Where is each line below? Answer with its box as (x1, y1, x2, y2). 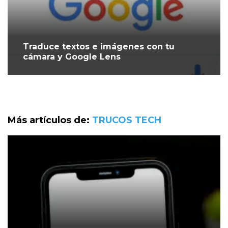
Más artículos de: (8, 115, 92, 126)
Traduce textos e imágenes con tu (23, 42, 175, 52)
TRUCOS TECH (92, 115, 161, 126)
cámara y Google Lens (23, 52, 121, 62)
